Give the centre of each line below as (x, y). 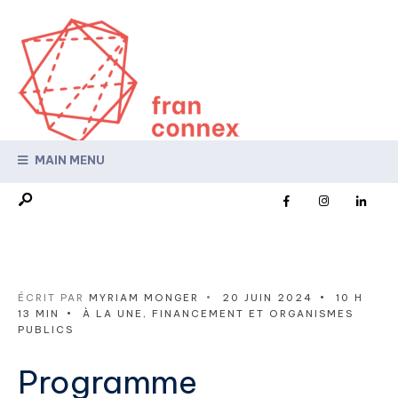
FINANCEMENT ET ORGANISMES (253, 313)
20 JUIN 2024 (267, 297)
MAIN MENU (68, 159)
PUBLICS (46, 329)
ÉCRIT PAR (53, 297)
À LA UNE (113, 313)
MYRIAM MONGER (144, 297)
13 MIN (39, 313)
